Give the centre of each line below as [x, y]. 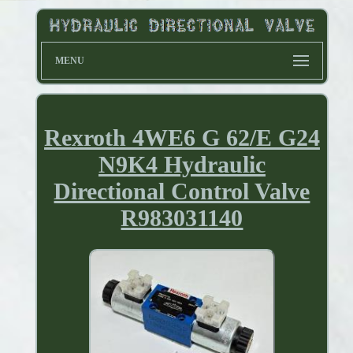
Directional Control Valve [182, 191]
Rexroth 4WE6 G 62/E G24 [182, 138]
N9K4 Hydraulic [182, 165]
